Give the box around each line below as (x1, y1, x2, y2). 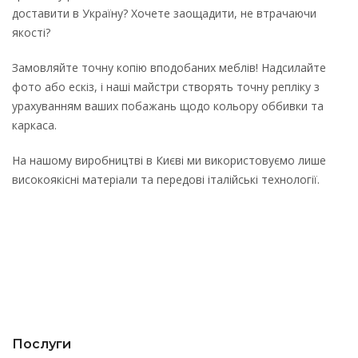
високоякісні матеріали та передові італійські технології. (12, 171, 320, 187)
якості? (12, 24, 50, 40)
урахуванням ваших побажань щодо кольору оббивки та (12, 97, 324, 113)
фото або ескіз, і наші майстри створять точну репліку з (12, 78, 320, 94)
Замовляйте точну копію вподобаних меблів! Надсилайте (12, 59, 326, 75)
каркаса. (12, 117, 57, 133)
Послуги (12, 336, 71, 352)
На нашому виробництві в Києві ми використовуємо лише (12, 152, 326, 168)
